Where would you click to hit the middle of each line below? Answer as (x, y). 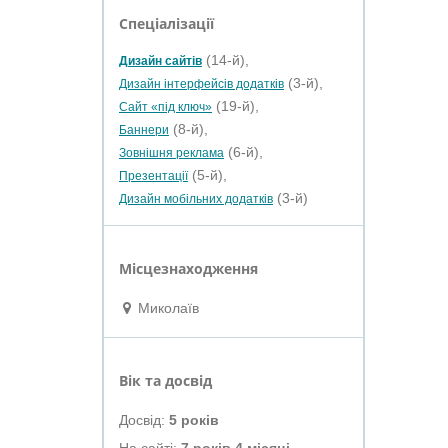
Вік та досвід (165, 380)
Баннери (144, 130)
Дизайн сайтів (160, 61)
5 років (194, 420)
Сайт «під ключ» (165, 107)
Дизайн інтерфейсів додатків (201, 84)
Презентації (153, 176)
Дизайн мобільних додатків (196, 199)
